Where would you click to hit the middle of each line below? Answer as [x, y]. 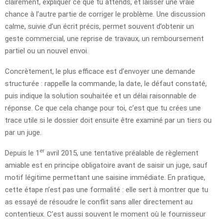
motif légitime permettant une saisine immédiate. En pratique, [105, 177]
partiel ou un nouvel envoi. [47, 51]
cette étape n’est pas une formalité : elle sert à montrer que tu [107, 189]
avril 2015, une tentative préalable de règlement [121, 153]
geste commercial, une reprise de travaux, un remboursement [104, 38]
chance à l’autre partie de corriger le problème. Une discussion [105, 14]
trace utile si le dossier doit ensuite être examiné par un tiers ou [108, 120]
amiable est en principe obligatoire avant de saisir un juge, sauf [106, 165]
